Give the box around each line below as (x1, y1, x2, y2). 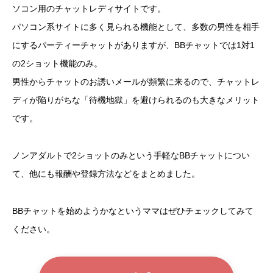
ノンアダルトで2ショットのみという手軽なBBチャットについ (12, 150, 250, 160)
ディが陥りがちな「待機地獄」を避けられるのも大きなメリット (12, 95, 260, 105)
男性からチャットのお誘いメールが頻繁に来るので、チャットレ (12, 77, 260, 87)
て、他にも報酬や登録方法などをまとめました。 (12, 168, 200, 179)
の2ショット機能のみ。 (12, 58, 102, 69)
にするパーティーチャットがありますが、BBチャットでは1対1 (12, 40, 255, 51)
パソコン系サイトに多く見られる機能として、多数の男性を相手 (12, 22, 260, 32)
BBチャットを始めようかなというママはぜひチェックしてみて (12, 205, 253, 216)
